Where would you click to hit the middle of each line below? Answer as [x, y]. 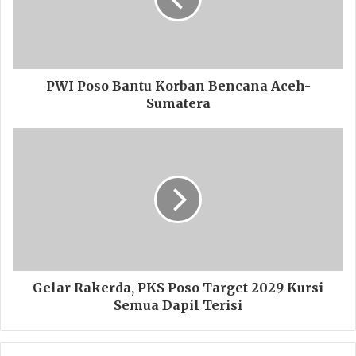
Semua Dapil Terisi [178, 306]
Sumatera [178, 104]
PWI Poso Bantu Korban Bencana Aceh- [178, 86]
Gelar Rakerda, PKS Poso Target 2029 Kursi [178, 288]
